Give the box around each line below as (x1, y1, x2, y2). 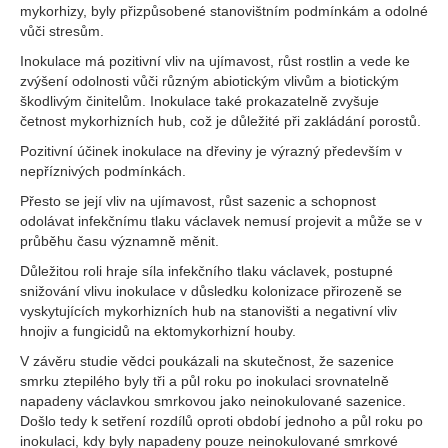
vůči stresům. (20, 23, 104, 39)
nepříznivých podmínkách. (20, 163, 186, 179)
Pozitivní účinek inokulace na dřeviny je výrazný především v (20, 143, 402, 159)
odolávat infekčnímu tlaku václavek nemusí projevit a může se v (20, 213, 422, 229)
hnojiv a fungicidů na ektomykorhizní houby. (20, 323, 296, 339)
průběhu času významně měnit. (20, 233, 219, 249)
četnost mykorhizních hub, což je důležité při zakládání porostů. (20, 113, 421, 129)
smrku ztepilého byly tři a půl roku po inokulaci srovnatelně (20, 373, 389, 389)
